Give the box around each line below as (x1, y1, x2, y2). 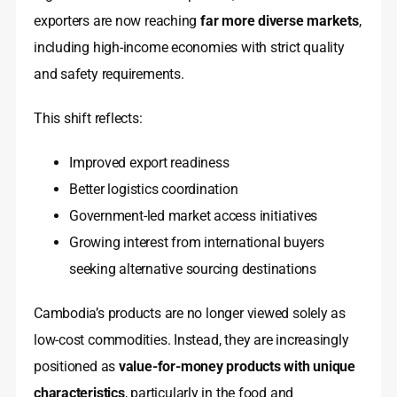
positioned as (34, 358, 119, 376)
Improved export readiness (69, 154, 230, 172)
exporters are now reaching (34, 12, 201, 30)
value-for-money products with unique (118, 358, 356, 376)
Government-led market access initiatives (69, 207, 318, 225)
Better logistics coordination (69, 181, 238, 198)
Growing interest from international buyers (69, 234, 324, 252)
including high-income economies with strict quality (34, 39, 345, 57)
